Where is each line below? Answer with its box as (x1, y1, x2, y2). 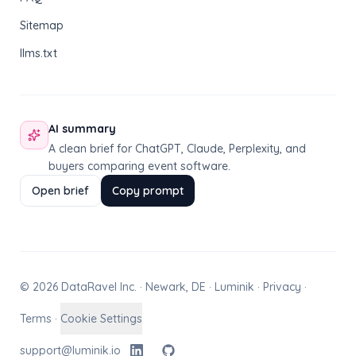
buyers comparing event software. (48, 159, 230, 174)
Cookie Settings (60, 311, 142, 327)
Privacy (263, 280, 301, 295)
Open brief (32, 184, 89, 199)
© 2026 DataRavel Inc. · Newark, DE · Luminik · (20, 280, 263, 295)
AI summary (48, 122, 116, 137)
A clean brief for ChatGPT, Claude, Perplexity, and (48, 141, 306, 157)
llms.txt (20, 46, 57, 61)
